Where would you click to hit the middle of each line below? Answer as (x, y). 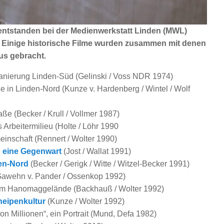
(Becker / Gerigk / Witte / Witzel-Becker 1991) (109, 163)
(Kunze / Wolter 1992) (86, 201)
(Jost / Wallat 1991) (96, 151)
